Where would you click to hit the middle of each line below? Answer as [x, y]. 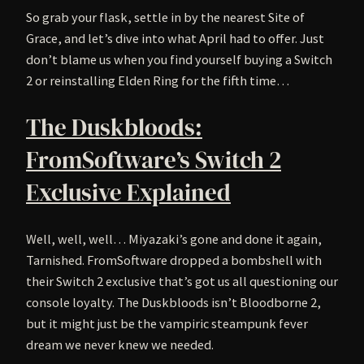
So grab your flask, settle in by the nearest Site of [165, 17]
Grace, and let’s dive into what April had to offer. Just [175, 39]
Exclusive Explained [128, 192]
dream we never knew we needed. [120, 344]
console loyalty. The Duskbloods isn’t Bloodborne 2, [173, 302]
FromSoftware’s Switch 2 [154, 160]
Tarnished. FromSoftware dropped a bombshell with [174, 260]
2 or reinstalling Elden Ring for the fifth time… [158, 81]
